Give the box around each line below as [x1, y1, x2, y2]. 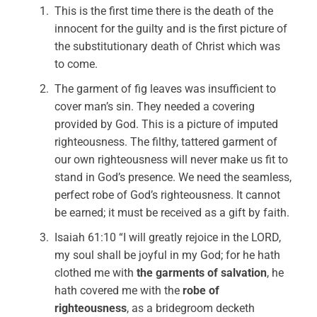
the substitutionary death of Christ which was [54, 40, 281, 53]
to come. [54, 57, 98, 71]
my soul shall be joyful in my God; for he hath [54, 248, 281, 262]
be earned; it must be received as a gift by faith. [54, 206, 290, 219]
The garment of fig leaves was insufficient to [54, 82, 277, 96]
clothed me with [54, 266, 137, 279]
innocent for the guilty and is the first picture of [54, 22, 288, 35]
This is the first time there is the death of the [54, 4, 274, 18]
